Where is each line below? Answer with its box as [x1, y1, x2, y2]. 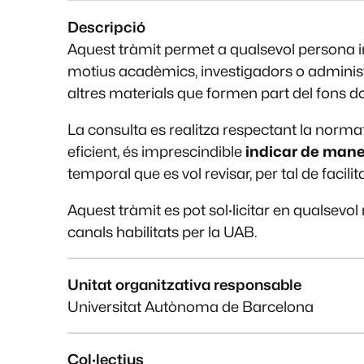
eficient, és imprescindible [67, 142, 246, 160]
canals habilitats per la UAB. [67, 223, 258, 240]
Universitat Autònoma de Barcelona [67, 297, 314, 315]
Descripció [67, 18, 146, 36]
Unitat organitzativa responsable [67, 275, 302, 293]
